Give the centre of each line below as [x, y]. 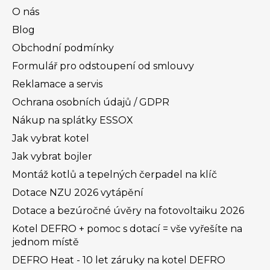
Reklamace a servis [57, 84]
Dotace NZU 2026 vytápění [78, 192]
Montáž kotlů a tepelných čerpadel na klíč [115, 174]
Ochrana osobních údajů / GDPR [91, 102]
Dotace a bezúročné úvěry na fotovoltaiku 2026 [128, 210]
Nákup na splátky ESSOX [73, 120]
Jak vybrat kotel [51, 138]
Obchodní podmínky [63, 48]
